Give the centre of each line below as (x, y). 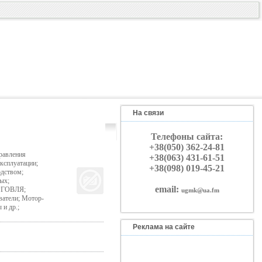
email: (168, 189)
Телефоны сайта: (187, 137)
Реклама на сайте (163, 227)
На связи (148, 113)
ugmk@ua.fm (200, 190)
